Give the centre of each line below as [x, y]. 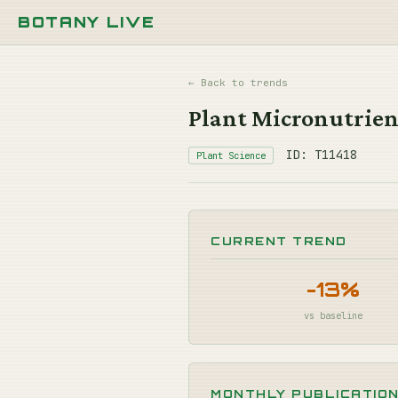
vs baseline [334, 315]
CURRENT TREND [279, 241]
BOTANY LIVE [87, 22]
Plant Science [231, 155]
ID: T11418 [318, 155]
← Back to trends [238, 83]
